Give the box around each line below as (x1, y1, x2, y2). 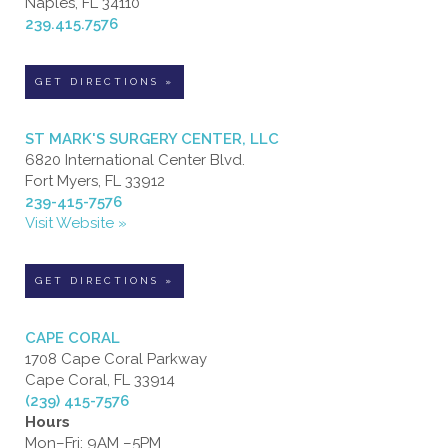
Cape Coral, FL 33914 (25, 370, 175, 389)
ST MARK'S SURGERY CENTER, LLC (25, 129, 279, 148)
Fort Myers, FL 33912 (25, 171, 165, 190)
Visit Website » (25, 213, 127, 232)
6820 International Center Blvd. (25, 150, 245, 169)
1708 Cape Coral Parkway (25, 349, 207, 368)
